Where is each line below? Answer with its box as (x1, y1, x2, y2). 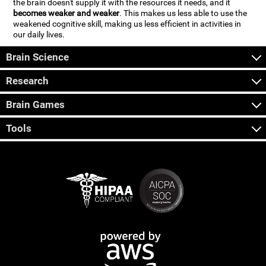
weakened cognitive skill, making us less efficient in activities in (13, 19, 242, 30)
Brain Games (6, 99, 65, 111)
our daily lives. (13, 30, 65, 40)
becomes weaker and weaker (13, 8, 120, 19)
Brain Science (6, 51, 69, 64)
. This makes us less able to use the (119, 8, 248, 19)
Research (6, 75, 49, 87)
